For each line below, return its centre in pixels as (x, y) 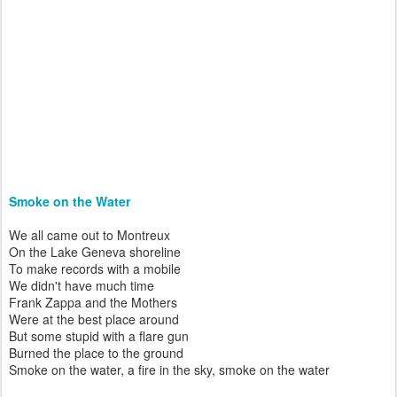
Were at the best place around (94, 319)
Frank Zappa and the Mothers (93, 302)
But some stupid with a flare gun (99, 336)
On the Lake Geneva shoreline (95, 252)
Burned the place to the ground (96, 353)
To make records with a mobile (95, 269)
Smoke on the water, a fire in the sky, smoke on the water (169, 370)
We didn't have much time (82, 285)
